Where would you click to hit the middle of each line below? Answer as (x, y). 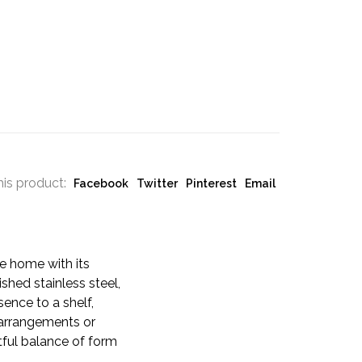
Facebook (101, 184)
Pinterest (211, 184)
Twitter (157, 184)
